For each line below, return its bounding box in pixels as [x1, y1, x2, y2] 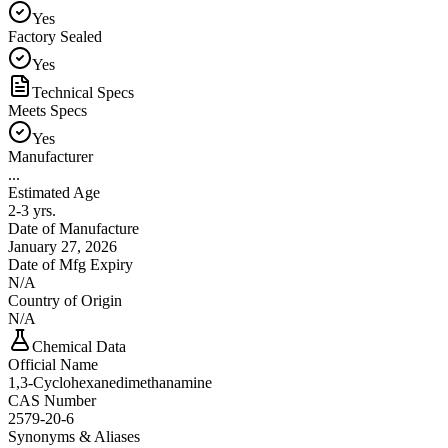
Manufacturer [8, 147, 93, 165]
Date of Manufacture [8, 219, 139, 237]
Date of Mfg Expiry [8, 255, 133, 273]
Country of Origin [8, 291, 122, 309]
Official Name [8, 355, 98, 373]
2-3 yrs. [8, 201, 56, 219]
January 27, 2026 [8, 237, 117, 255]
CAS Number [8, 391, 96, 409]
